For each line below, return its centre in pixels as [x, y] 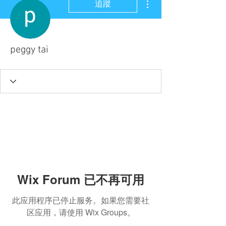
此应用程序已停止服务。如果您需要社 [81, 200]
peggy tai [29, 50]
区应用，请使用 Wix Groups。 [81, 212]
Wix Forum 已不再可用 [81, 179]
